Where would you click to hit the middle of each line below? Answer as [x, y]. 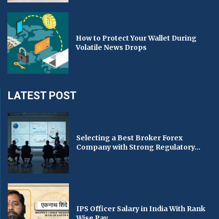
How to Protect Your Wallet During [136, 38]
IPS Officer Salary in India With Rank [141, 209]
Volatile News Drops [111, 48]
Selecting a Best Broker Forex [130, 138]
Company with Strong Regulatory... [139, 147]
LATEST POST [42, 95]
